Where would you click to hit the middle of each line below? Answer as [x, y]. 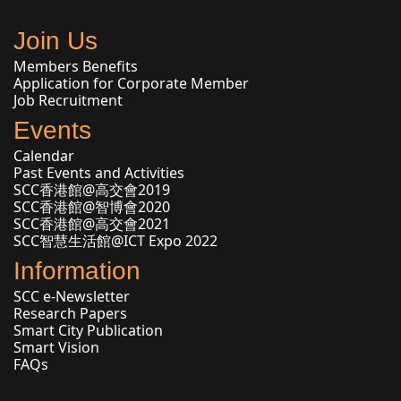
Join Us [55, 41]
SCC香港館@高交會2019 [92, 190]
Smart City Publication [88, 330]
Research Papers [70, 313]
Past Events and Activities [99, 173]
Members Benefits [76, 66]
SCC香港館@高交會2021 [92, 224]
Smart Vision [56, 347]
